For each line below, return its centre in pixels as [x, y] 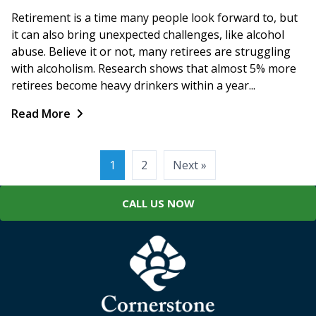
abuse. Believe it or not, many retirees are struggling [151, 51]
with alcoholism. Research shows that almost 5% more [154, 68]
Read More [41, 113]
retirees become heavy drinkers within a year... [133, 85]
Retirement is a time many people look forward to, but [154, 17]
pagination [49, 187]
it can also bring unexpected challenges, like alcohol [148, 34]
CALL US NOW [158, 203]
